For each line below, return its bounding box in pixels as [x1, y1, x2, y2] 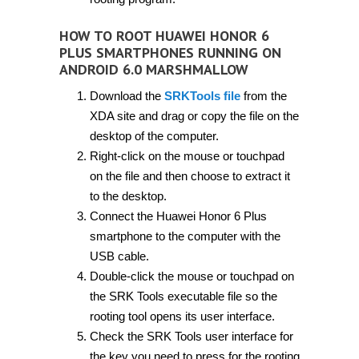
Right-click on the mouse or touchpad [89, 148, 284, 163]
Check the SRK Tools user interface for [89, 329, 293, 343]
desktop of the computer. [89, 128, 219, 143]
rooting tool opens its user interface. [89, 309, 275, 323]
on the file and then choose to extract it [89, 168, 290, 183]
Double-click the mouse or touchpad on [89, 268, 294, 283]
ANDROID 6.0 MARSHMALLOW [59, 59, 248, 79]
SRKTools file [163, 88, 240, 103]
